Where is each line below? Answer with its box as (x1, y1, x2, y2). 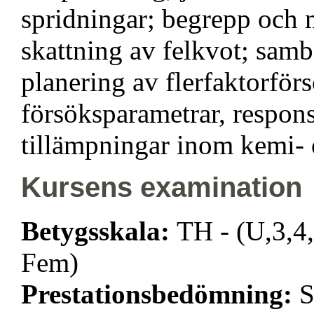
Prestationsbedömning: (21, 279, 299, 310)
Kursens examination (21, 172, 302, 204)
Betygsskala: (21, 216, 177, 247)
